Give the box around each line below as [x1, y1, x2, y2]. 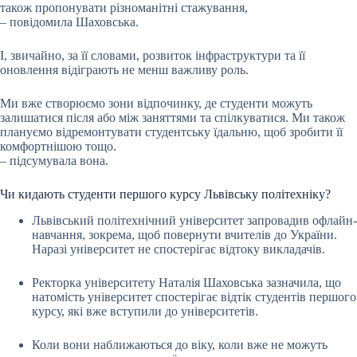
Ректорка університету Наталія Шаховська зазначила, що [32, 275, 341, 289]
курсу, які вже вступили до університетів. [32, 304, 258, 318]
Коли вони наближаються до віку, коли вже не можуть [32, 337, 328, 351]
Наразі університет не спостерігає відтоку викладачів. [32, 241, 325, 256]
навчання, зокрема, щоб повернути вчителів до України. [32, 227, 337, 241]
